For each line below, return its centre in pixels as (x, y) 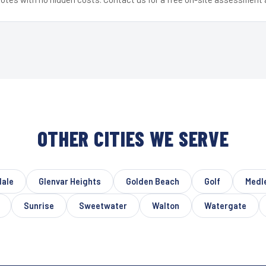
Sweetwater (103, 205)
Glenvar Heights (69, 181)
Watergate (225, 205)
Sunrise (39, 205)
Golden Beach (152, 181)
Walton (165, 205)
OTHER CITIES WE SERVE (133, 138)
